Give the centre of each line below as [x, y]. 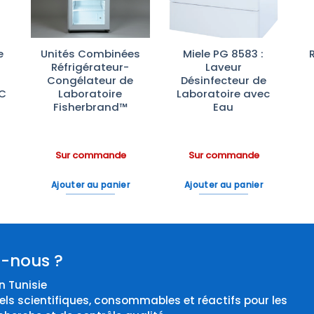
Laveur [223, 67]
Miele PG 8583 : [224, 54]
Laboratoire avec [224, 94]
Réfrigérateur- [90, 67]
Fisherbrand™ [90, 107]
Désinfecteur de [223, 81]
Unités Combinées [90, 54]
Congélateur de [90, 81]
